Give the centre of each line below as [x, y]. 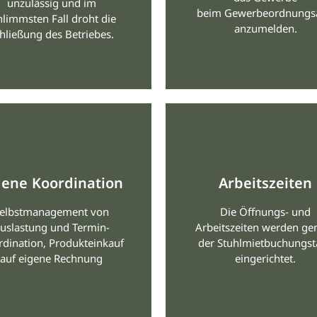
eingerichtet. [266, 259]
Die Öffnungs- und [266, 212]
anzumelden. [265, 29]
